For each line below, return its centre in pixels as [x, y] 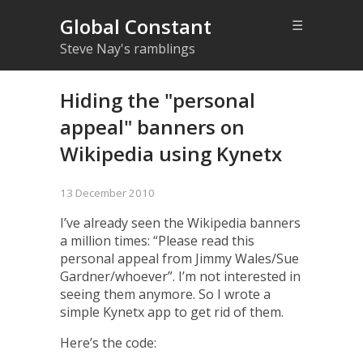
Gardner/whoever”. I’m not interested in [180, 276]
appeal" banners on [152, 126]
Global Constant [136, 26]
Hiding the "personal [158, 100]
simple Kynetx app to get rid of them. [172, 312]
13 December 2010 [107, 192]
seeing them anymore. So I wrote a [165, 294]
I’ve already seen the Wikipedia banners [180, 222]
